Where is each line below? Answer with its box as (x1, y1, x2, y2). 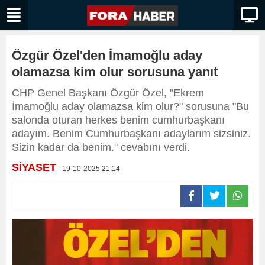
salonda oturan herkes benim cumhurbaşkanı (12, 114, 225, 126)
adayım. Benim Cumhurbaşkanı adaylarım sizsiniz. (12, 128, 251, 140)
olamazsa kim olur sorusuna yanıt (12, 64, 218, 79)
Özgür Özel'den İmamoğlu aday (12, 48, 202, 63)
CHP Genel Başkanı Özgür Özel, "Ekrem (12, 87, 204, 99)
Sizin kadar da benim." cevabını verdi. (12, 141, 190, 153)
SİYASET (12, 161, 56, 173)
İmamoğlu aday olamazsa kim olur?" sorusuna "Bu (12, 101, 249, 112)
